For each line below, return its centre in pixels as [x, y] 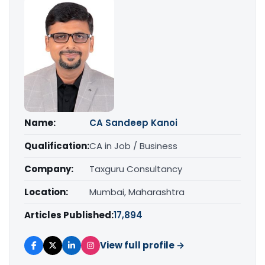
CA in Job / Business [133, 146]
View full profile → [142, 245]
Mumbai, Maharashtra [137, 192]
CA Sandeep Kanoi [133, 122]
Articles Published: [69, 215]
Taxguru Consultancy [136, 169]
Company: [49, 169]
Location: [46, 192]
